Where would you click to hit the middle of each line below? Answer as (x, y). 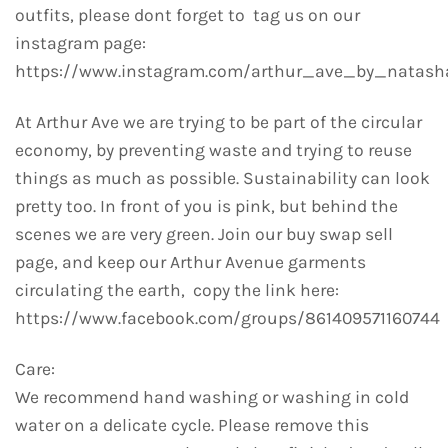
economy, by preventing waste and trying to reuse (213, 149)
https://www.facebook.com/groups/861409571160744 (227, 317)
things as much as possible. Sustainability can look (222, 177)
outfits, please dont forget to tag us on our (187, 14)
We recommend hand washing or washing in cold (212, 396)
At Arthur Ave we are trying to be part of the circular (218, 121)
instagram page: (80, 42)
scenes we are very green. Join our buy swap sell (204, 233)
